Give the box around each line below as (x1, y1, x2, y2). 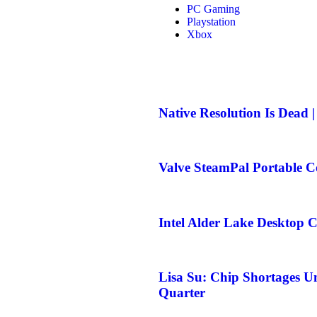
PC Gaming (187, 3, 240, 15)
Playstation (187, 16, 236, 28)
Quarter (158, 285, 205, 301)
